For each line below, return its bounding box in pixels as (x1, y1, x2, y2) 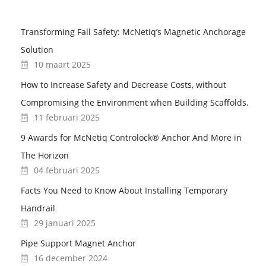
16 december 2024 (34, 252, 107, 264)
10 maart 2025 (34, 58, 91, 70)
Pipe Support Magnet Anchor (21, 237, 136, 249)
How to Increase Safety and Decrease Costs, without (21, 78, 226, 90)
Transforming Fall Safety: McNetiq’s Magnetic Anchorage (21, 26, 246, 37)
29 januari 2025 (34, 217, 96, 229)
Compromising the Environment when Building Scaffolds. (21, 96, 249, 108)
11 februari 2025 (34, 111, 100, 123)
